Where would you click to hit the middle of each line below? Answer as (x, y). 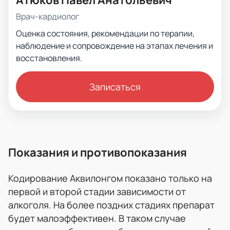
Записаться (115, 87)
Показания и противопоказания (98, 152)
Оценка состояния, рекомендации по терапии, (105, 33)
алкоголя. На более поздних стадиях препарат (111, 205)
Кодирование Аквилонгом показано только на (110, 178)
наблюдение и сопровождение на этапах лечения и (114, 45)
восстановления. (49, 58)
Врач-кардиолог (47, 16)
